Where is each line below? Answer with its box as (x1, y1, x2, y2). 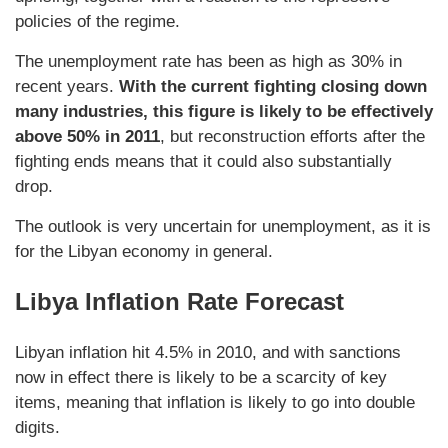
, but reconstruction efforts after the (160, 127, 425, 147)
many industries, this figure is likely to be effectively (15, 102, 433, 122)
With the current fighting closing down (119, 77, 427, 97)
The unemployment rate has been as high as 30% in (15, 52, 402, 72)
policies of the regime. (15, 12, 180, 32)
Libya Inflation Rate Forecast (15, 288, 344, 316)
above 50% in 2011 (15, 127, 160, 147)
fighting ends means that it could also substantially (15, 152, 392, 172)
